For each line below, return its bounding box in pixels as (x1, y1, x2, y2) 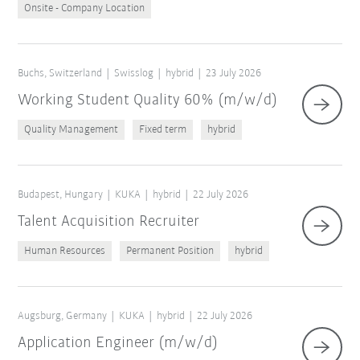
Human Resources (24, 245, 106, 258)
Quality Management (24, 124, 119, 137)
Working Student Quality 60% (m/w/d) (18, 92, 278, 109)
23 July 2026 (206, 67, 262, 80)
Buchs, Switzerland (18, 67, 103, 80)
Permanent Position (126, 245, 215, 258)
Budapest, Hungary (18, 189, 104, 202)
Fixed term (139, 124, 187, 137)
